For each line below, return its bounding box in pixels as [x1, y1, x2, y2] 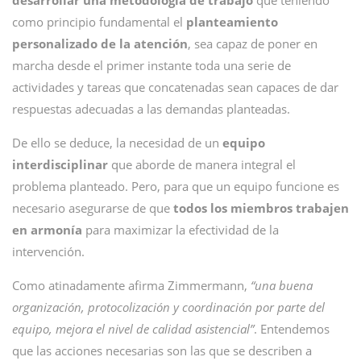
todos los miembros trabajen [173, 200, 349, 216]
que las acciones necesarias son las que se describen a [12, 342, 312, 359]
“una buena [251, 277, 313, 293]
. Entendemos [254, 321, 330, 337]
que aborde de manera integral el [111, 156, 296, 172]
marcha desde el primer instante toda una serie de [12, 57, 291, 73]
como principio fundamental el [12, 14, 186, 30]
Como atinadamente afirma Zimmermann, [12, 277, 251, 293]
